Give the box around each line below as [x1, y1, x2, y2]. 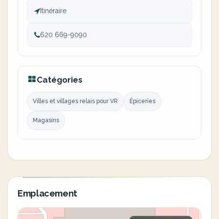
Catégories [37, 75, 83, 85]
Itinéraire [40, 7, 66, 15]
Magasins [33, 117, 59, 124]
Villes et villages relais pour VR [33, 98, 118, 105]
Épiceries [130, 98, 155, 105]
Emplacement [18, 188, 78, 198]
